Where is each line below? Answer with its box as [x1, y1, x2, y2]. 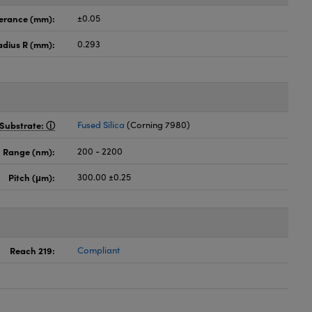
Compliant [77, 244, 120, 256]
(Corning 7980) [125, 118, 191, 131]
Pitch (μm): [8, 171, 56, 183]
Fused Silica [77, 118, 125, 131]
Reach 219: [10, 244, 56, 256]
